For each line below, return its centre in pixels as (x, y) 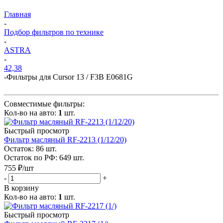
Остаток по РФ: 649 (38, 157)
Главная (17, 14)
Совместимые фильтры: (44, 104)
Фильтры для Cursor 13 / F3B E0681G (70, 77)
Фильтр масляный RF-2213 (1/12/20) (65, 139)
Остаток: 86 (24, 148)
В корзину (21, 188)
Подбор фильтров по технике (54, 32)
